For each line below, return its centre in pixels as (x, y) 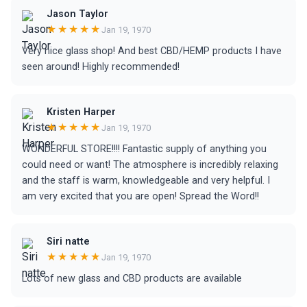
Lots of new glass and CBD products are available (132, 279)
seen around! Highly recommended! (101, 67)
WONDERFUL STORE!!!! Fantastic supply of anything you (144, 149)
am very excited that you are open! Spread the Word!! (140, 196)
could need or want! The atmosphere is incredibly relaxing (150, 165)
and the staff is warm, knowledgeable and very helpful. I (146, 181)
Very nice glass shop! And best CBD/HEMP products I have (152, 51)
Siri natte (68, 242)
